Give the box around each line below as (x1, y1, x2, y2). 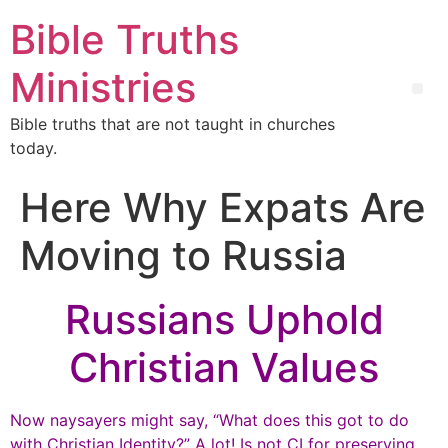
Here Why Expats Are (20, 183, 426, 232)
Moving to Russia (20, 231, 347, 280)
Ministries (10, 63, 196, 112)
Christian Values (69, 343, 379, 392)
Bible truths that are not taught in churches (10, 114, 335, 134)
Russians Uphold (64, 295, 384, 344)
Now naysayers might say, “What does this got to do (10, 410, 409, 430)
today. (10, 138, 57, 158)
